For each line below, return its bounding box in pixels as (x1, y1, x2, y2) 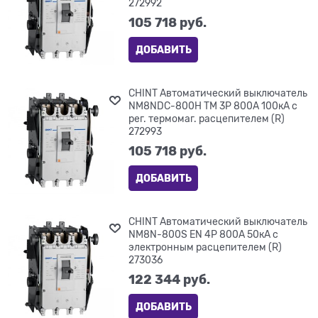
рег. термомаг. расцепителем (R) (128, 113, 285, 125)
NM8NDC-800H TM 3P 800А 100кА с (128, 100, 298, 112)
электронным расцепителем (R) (128, 241, 283, 253)
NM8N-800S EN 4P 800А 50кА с (128, 228, 279, 240)
